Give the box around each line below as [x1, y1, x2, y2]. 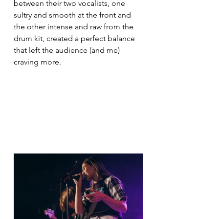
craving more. [14, 57, 61, 66]
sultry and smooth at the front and [14, 10, 133, 20]
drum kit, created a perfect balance [14, 33, 137, 43]
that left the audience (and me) [14, 45, 122, 55]
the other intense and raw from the [14, 22, 135, 31]
